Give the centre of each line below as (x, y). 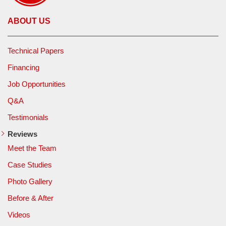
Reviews (22, 134)
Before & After (31, 198)
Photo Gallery (30, 181)
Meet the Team (32, 148)
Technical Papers (36, 51)
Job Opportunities (37, 84)
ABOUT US (29, 21)
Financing (23, 67)
